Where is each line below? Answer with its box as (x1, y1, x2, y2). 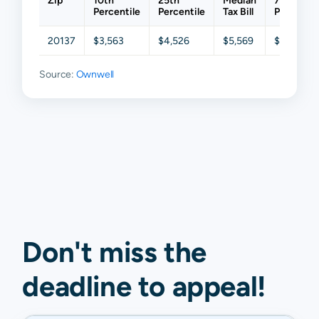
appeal (172, 269, 258, 303)
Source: (39, 68, 76, 80)
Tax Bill (223, 6, 254, 18)
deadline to (22, 269, 165, 303)
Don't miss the (22, 235, 206, 269)
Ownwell (75, 68, 115, 80)
